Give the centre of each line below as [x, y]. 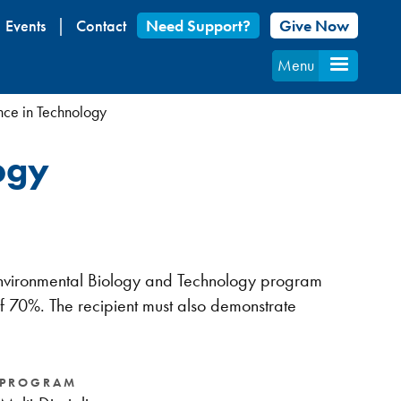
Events [26, 26]
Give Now [315, 26]
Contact [102, 26]
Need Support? [199, 26]
